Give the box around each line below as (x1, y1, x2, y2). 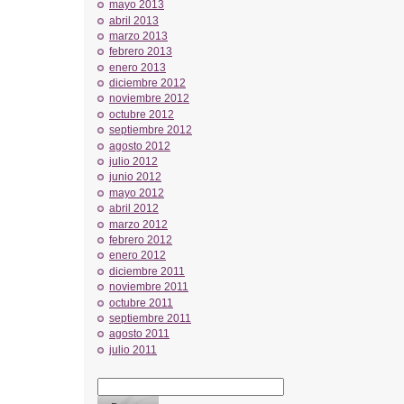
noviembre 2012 (109, 92, 189, 106)
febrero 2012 (109, 233, 172, 246)
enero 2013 (109, 60, 166, 74)
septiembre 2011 (109, 311, 191, 325)
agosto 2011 (109, 327, 170, 341)
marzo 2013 (109, 29, 168, 42)
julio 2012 (109, 155, 158, 169)
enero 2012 (109, 249, 166, 262)
